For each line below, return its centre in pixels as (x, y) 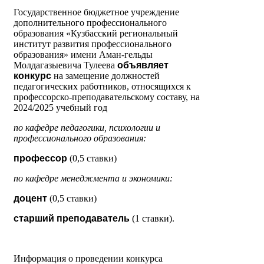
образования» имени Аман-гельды (83, 55)
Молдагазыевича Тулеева (65, 65)
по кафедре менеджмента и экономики (92, 179)
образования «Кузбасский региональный (96, 34)
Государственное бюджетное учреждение (96, 12)
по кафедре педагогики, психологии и (87, 128)
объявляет (143, 65)
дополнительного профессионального (90, 23)
